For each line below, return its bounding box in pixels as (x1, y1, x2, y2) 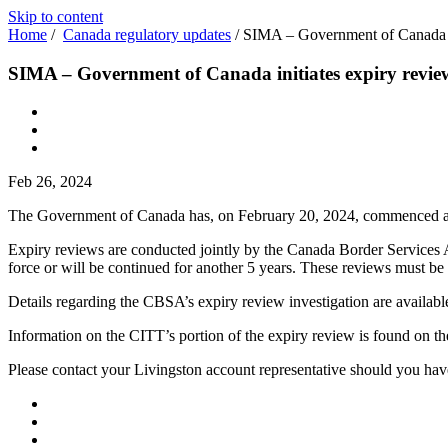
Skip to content (8, 8, 103, 25)
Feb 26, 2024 (8, 173, 92, 191)
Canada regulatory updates (63, 26, 231, 43)
